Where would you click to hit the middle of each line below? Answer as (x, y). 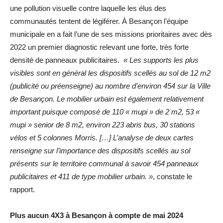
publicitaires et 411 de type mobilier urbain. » (81, 176)
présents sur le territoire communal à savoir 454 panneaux (104, 164)
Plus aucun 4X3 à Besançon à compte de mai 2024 (97, 215)
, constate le (172, 176)
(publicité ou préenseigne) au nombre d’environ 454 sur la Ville (110, 86)
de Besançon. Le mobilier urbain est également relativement (107, 99)
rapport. (22, 189)
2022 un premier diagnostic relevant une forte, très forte (99, 47)
